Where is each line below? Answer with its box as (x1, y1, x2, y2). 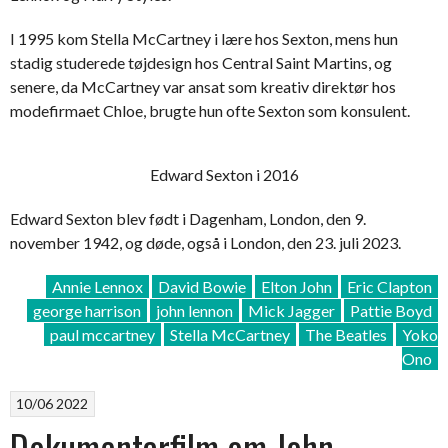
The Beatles (305, 324, 387, 344)
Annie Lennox (52, 276, 143, 296)
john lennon (156, 300, 233, 320)
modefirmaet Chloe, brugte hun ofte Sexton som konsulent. (10, 100, 410, 120)
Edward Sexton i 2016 (149, 164, 299, 184)
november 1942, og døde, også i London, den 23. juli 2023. (10, 232, 401, 252)
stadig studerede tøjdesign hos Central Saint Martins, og (10, 52, 392, 72)
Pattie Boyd (350, 300, 432, 320)
